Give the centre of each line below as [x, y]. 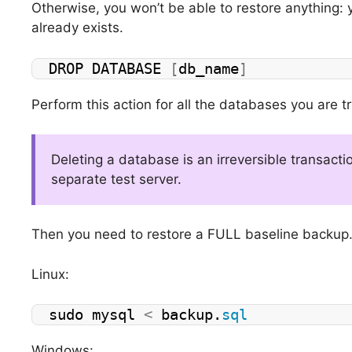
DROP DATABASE [109, 68]
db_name [209, 68]
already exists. [77, 28]
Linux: [50, 274]
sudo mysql [96, 315]
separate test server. [116, 180]
